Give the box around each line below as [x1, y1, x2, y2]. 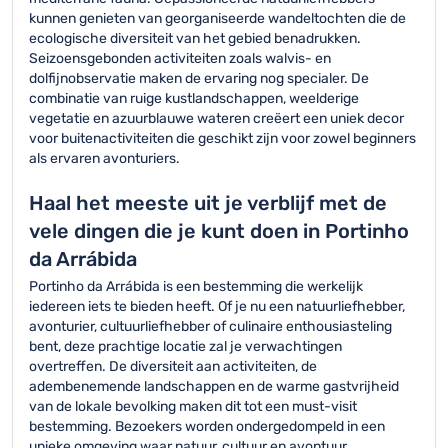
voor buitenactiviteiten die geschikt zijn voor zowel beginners [29, 130, 416, 147]
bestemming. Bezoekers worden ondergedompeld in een [29, 418, 385, 435]
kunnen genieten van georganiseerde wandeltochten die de [29, 10, 406, 27]
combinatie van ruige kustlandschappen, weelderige [29, 90, 359, 107]
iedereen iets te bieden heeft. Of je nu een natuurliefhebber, [29, 298, 405, 315]
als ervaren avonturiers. [29, 150, 180, 167]
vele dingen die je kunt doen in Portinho [29, 219, 409, 243]
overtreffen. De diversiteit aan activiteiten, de [29, 358, 317, 375]
